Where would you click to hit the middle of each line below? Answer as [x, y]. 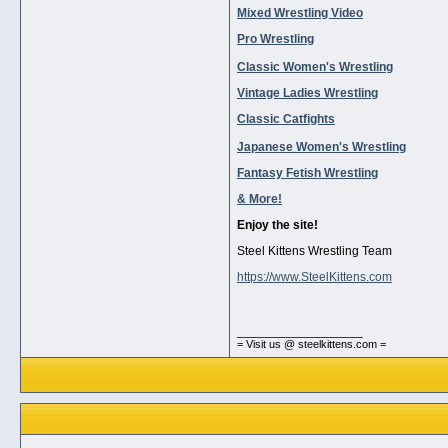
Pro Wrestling [275, 39]
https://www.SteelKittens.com [314, 277]
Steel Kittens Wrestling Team [314, 251]
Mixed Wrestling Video [300, 13]
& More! [259, 199]
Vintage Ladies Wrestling [307, 93]
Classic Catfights [286, 119]
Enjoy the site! [277, 225]
